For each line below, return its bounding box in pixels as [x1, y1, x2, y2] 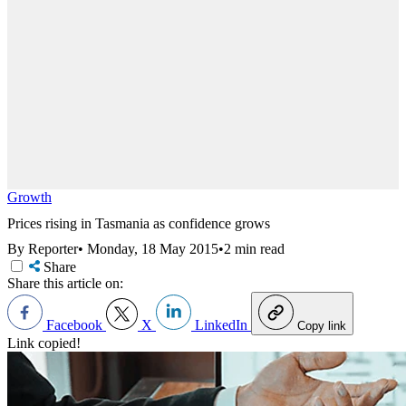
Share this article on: [7, 275, 123, 292]
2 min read [224, 241, 285, 257]
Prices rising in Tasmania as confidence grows [7, 215, 270, 231]
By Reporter [7, 241, 78, 257]
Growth [7, 189, 52, 205]
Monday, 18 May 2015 [87, 241, 218, 257]
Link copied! [7, 335, 81, 352]
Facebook [43, 317, 106, 333]
